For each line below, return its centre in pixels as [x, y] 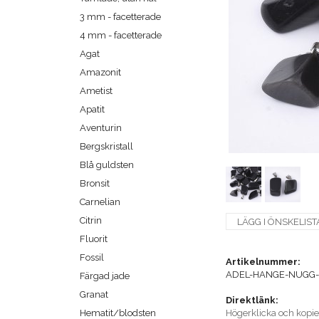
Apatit [92, 110]
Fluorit [94, 239]
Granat [94, 295]
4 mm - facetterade [121, 36]
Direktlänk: [252, 300]
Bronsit [95, 184]
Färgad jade [105, 276]
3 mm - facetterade [120, 17]
